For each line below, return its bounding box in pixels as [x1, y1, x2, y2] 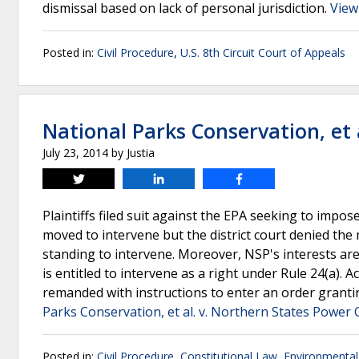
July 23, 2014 [42, 145, 108, 160]
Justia [127, 145, 155, 160]
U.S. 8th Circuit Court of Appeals [180, 45, 345, 60]
